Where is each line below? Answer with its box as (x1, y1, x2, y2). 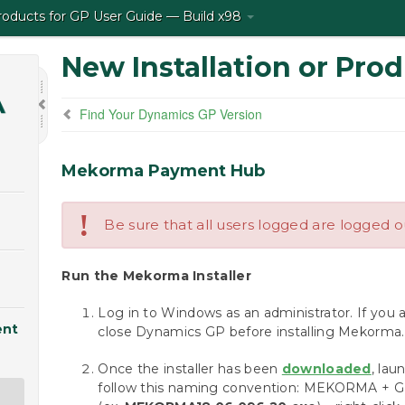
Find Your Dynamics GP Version (80, 105, 263, 123)
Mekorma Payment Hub (61, 161, 266, 181)
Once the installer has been (98, 361, 282, 377)
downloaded (281, 361, 372, 377)
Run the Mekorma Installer (61, 268, 251, 284)
